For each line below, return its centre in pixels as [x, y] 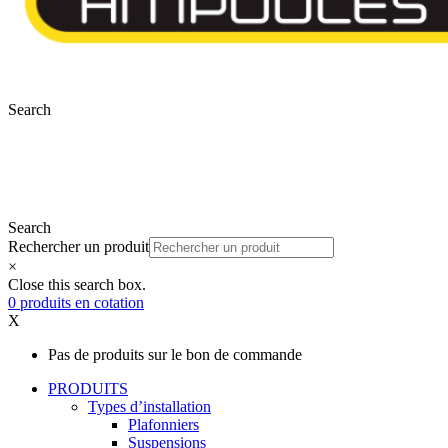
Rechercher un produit [78, 247]
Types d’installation [149, 407]
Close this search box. [77, 285]
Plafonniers [163, 425]
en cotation [109, 303]
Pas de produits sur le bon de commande [175, 355]
